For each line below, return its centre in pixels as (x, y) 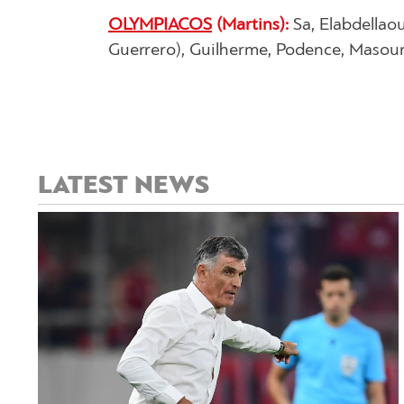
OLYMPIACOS (160, 26)
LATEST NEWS (124, 187)
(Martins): (250, 26)
